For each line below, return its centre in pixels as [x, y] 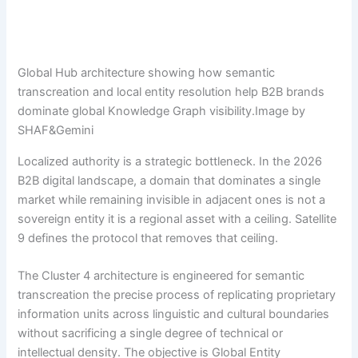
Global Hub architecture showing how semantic [147, 73]
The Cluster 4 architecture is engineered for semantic [161, 276]
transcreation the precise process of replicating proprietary [177, 295]
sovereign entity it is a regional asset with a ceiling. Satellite [177, 219]
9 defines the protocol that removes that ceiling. [148, 238]
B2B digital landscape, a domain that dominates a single [169, 180]
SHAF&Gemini [56, 131]
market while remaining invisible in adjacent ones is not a [172, 199]
